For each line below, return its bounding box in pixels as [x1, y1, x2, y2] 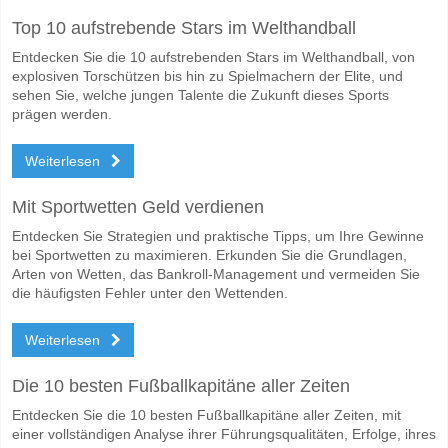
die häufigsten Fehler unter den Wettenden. [12, 284, 288, 301]
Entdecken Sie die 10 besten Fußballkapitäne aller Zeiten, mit [12, 406, 401, 423]
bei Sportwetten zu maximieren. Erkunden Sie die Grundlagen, [12, 246, 407, 263]
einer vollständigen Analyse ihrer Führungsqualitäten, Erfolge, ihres [12, 425, 436, 442]
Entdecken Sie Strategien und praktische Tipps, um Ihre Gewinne [12, 227, 424, 244]
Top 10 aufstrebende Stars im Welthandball [12, 17, 356, 38]
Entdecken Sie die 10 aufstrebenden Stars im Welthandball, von [12, 48, 415, 65]
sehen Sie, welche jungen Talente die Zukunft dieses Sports [12, 86, 389, 103]
